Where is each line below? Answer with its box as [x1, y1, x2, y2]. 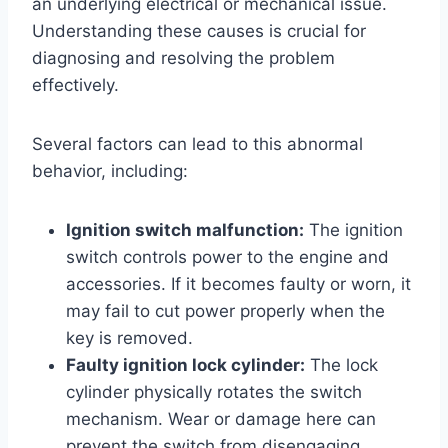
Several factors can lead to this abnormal [32, 133, 363, 154]
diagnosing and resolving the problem [32, 47, 335, 68]
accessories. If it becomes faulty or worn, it [66, 273, 411, 294]
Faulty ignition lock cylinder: [66, 354, 305, 375]
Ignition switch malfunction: [66, 219, 304, 240]
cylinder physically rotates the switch [66, 381, 362, 402]
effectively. [32, 74, 119, 95]
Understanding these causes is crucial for [32, 20, 366, 41]
